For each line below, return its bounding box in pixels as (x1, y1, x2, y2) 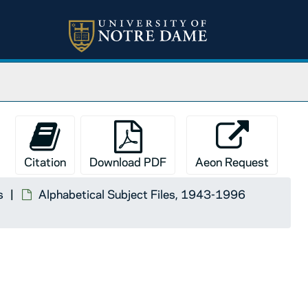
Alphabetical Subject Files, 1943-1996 (38, 186, 245, 201)
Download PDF (89, 154, 166, 169)
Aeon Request (195, 154, 269, 169)
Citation (24, 154, 66, 169)
